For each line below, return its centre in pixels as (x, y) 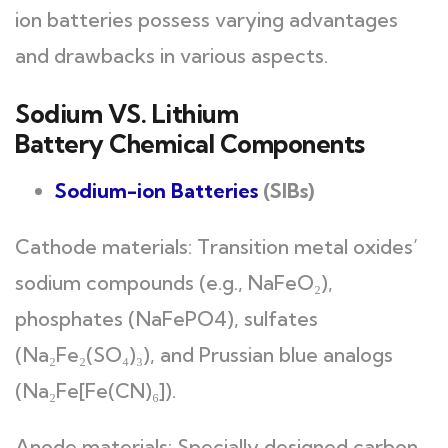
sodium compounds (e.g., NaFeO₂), (174, 282)
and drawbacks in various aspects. (171, 55)
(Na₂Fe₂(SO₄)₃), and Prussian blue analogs (204, 354)
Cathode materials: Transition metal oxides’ (216, 246)
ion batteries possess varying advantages (206, 19)
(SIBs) (286, 190)
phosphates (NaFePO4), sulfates (166, 318)
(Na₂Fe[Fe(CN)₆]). (95, 390)
